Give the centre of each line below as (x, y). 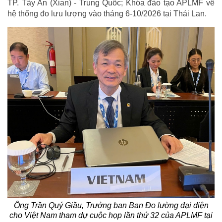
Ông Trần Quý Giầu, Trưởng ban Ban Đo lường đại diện (111, 205)
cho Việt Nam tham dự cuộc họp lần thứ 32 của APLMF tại (111, 215)
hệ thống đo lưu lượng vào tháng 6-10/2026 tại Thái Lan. (107, 14)
